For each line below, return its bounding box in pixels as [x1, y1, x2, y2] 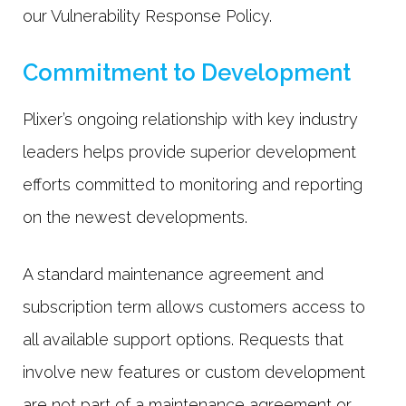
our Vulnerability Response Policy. [23, 5, 272, 25]
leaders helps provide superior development [23, 141, 356, 161]
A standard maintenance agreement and [23, 264, 324, 284]
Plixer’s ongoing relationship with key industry [23, 109, 358, 129]
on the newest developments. [23, 207, 247, 227]
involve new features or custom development [23, 362, 365, 382]
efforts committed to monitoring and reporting [23, 174, 362, 194]
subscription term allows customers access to [23, 296, 365, 316]
